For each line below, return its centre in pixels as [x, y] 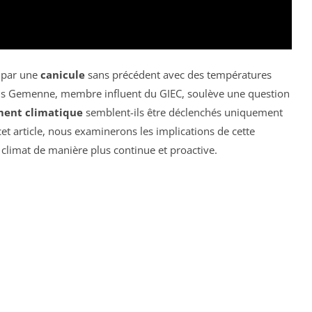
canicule [63, 74]
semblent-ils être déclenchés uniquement [183, 112]
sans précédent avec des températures [178, 74]
